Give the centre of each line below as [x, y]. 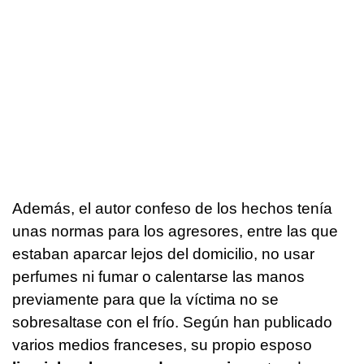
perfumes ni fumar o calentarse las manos [158, 277]
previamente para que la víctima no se [145, 300]
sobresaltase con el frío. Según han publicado [172, 323]
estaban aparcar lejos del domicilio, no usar [163, 254]
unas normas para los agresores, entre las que [175, 232]
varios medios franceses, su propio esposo [162, 345]
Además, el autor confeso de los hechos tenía [172, 209]
